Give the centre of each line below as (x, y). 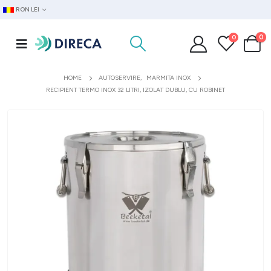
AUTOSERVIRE (119, 78)
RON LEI (28, 9)
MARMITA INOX (168, 78)
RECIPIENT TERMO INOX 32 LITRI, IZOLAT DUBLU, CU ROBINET (135, 90)
